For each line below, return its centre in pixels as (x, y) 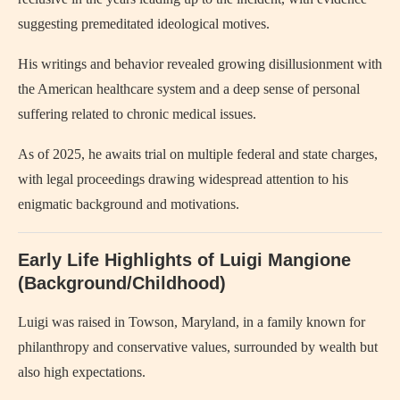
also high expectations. (82, 372)
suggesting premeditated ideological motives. (144, 24)
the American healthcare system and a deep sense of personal (189, 89)
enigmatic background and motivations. (129, 204)
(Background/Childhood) (122, 283)
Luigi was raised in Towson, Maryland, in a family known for (192, 322)
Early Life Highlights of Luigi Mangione (184, 260)
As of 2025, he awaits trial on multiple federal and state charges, (198, 154)
